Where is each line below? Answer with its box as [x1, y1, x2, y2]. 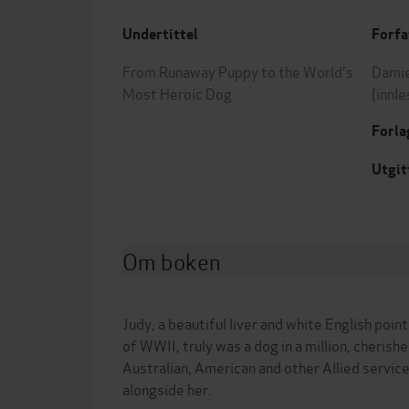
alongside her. [122, 378, 212, 399]
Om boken [122, 245, 221, 277]
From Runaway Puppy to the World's [122, 60, 353, 81]
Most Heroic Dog [122, 82, 232, 103]
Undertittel [122, 25, 198, 44]
